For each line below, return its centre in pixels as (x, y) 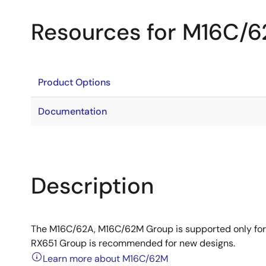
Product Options (74, 82)
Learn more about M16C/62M (105, 259)
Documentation (72, 111)
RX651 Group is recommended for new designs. (133, 243)
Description (92, 186)
